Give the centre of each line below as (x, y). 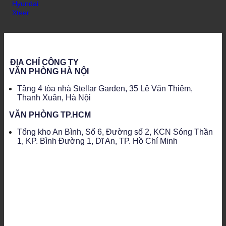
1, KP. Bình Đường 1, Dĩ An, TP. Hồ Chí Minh (97, 141)
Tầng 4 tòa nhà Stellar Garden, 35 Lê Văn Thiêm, (105, 89)
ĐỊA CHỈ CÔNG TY (44, 63)
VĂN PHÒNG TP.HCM (50, 115)
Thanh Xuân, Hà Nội (54, 98)
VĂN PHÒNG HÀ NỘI (49, 72)
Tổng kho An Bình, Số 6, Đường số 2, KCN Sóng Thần (115, 132)
